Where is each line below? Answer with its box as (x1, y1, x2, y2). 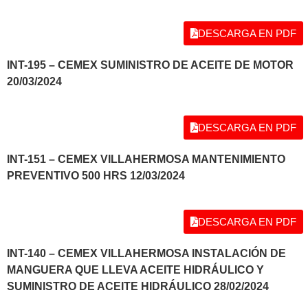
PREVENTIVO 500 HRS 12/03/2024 (7, 170, 185, 182)
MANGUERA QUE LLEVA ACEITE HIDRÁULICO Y (7, 264, 264, 276)
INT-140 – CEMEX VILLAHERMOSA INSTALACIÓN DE (7, 247, 286, 260)
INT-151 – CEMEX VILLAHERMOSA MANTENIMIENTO (7, 153, 285, 166)
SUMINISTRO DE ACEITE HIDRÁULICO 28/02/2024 (7, 280, 269, 293)
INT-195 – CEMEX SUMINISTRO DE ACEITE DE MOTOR (7, 58, 294, 71)
